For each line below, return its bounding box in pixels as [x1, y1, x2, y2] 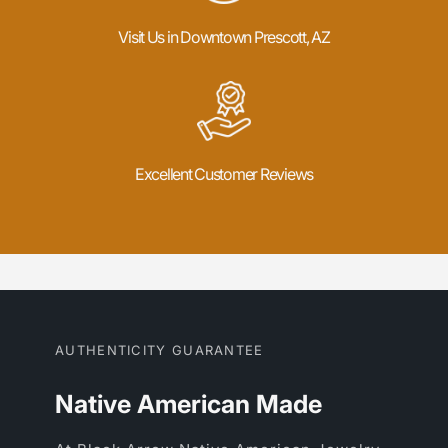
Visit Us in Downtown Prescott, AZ [118, 26, 330, 47]
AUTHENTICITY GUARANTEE [55, 341, 264, 358]
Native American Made [55, 388, 322, 419]
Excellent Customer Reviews [134, 163, 314, 184]
